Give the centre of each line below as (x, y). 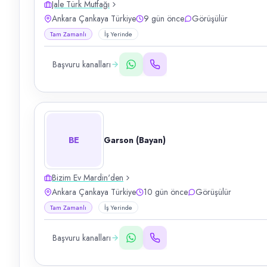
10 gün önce (166, 192)
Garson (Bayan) (135, 140)
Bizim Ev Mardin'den (88, 178)
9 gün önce (164, 18)
